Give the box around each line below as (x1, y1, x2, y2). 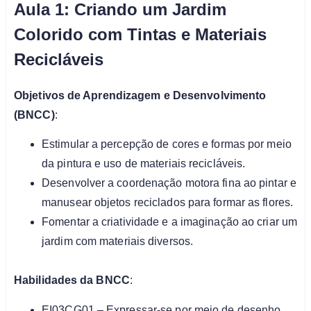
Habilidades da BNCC (14, 274, 130, 287)
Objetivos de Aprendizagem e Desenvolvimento (14, 89, 267, 101)
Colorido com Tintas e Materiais (14, 24, 267, 44)
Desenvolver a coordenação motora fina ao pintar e (42, 177, 296, 190)
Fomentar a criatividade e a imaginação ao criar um (42, 216, 298, 228)
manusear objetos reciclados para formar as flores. (42, 196, 294, 209)
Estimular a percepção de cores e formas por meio (42, 138, 292, 151)
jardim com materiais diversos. (42, 235, 194, 248)
